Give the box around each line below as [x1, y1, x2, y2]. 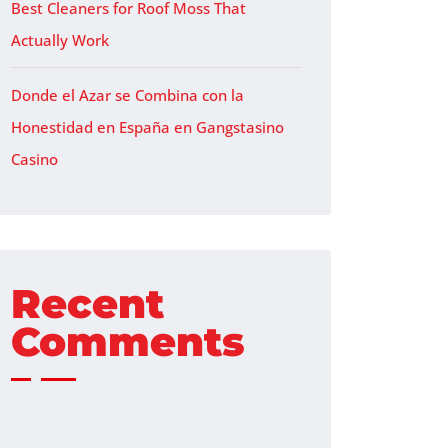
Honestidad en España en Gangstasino [11, 117, 284, 137]
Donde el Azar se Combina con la [11, 85, 244, 105]
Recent [11, 279, 164, 328]
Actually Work [11, 30, 109, 50]
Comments [11, 317, 245, 366]
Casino [11, 149, 58, 169]
